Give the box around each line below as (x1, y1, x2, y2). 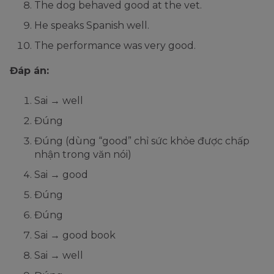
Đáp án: (10, 64, 49, 76)
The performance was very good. (34, 39, 196, 51)
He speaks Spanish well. (34, 19, 149, 31)
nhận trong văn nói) (34, 148, 131, 160)
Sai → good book (34, 229, 116, 241)
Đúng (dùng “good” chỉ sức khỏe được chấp (34, 135, 250, 147)
